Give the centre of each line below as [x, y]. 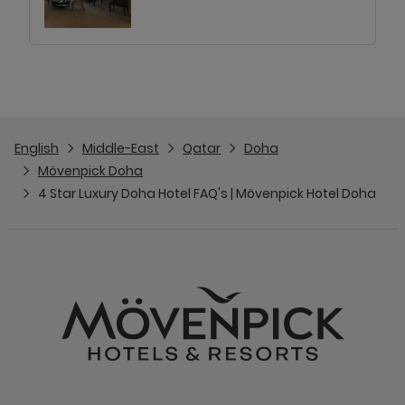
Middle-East [121, 148]
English [37, 148]
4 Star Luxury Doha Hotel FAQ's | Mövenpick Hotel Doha [207, 193]
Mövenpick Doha [90, 171]
